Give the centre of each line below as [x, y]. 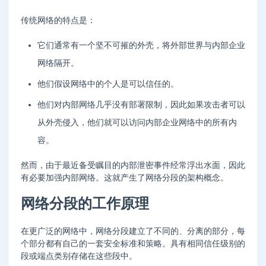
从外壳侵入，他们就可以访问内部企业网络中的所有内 [137, 122]
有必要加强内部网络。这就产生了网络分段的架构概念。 [125, 178]
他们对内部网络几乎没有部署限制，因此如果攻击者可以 [141, 104]
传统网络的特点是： [58, 20]
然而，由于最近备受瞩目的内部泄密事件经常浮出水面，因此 [133, 166]
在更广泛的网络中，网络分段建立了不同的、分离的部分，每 [133, 232]
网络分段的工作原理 [85, 204]
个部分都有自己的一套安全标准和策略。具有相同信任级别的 [133, 244]
